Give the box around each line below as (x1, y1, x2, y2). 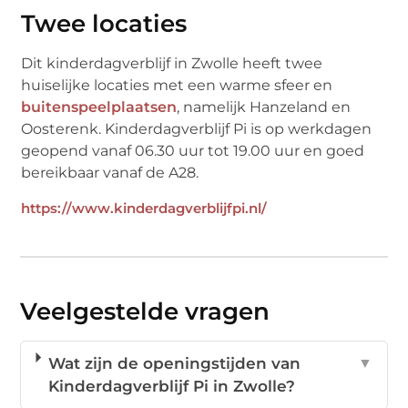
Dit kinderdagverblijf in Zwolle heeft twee (21, 55, 323, 73)
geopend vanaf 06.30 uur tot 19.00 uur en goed (21, 142, 365, 160)
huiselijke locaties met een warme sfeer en (21, 76, 333, 95)
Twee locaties (21, 9, 188, 39)
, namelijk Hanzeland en (177, 98, 352, 117)
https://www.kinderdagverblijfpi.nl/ (21, 199, 268, 217)
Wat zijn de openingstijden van (47, 353, 301, 372)
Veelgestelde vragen (20, 296, 270, 326)
